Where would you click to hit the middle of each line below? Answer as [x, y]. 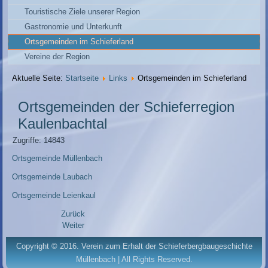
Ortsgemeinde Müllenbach [57, 159]
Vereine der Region [57, 57]
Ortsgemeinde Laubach [52, 177]
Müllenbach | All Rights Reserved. [134, 260]
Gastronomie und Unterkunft [74, 27]
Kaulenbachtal [63, 124]
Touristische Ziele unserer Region [83, 12]
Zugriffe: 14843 [39, 141]
